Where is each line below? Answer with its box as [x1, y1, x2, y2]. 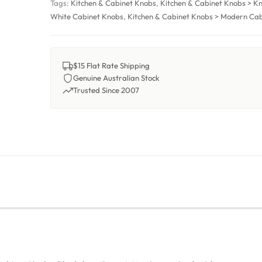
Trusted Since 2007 [73, 85, 140, 95]
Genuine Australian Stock [73, 73, 160, 82]
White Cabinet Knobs [50, 12, 124, 21]
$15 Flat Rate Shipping [73, 61, 150, 70]
